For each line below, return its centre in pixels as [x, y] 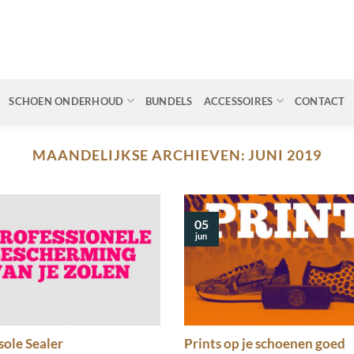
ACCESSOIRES [238, 101]
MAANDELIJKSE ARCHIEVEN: [141, 155]
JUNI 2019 [285, 155]
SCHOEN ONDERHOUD [66, 101]
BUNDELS [169, 101]
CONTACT [320, 101]
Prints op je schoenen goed [265, 344]
